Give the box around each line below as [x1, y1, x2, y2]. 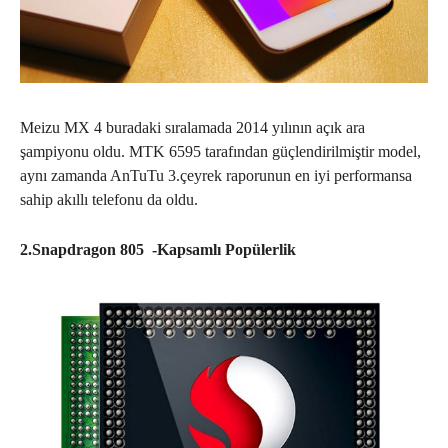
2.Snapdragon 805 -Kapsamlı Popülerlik [20, 241, 296, 258]
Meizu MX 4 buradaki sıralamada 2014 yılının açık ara [20, 119, 365, 136]
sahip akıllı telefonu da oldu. [20, 191, 198, 208]
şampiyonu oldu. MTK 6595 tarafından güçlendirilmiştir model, [20, 143, 421, 160]
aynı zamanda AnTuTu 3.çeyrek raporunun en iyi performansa [20, 167, 412, 184]
